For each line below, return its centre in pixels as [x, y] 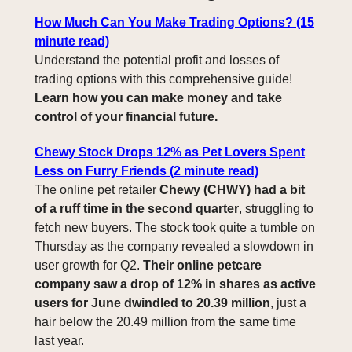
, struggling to [276, 209]
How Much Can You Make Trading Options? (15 [174, 23]
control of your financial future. [126, 117]
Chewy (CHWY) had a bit [232, 190]
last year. [59, 341]
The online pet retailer [97, 190]
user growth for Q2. [89, 266]
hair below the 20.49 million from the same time [165, 322]
